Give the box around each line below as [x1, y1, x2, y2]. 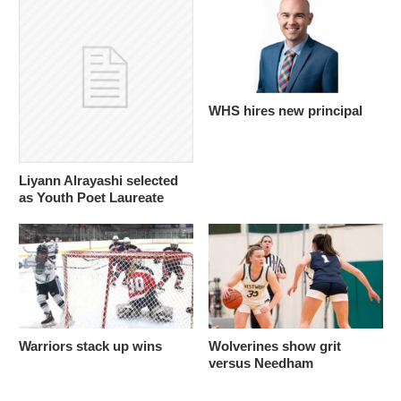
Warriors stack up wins [18, 338, 162, 354]
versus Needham [208, 355, 313, 371]
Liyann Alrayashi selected [18, 173, 178, 189]
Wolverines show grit [208, 338, 341, 354]
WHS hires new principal [208, 103, 363, 119]
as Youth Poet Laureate [18, 190, 164, 206]
